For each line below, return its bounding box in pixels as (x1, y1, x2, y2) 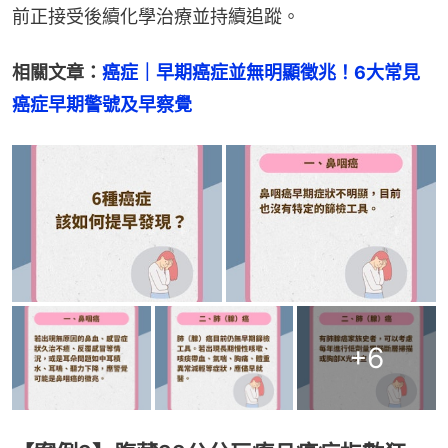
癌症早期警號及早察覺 (12, 93, 192, 115)
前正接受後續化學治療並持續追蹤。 (12, 5, 300, 27)
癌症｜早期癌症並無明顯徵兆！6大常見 (102, 61, 420, 83)
